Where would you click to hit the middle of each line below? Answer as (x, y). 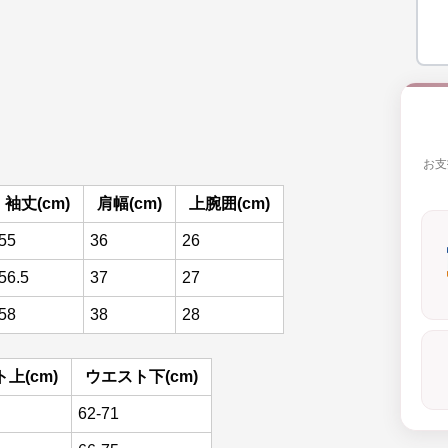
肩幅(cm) (129, 203)
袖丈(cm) (37, 203)
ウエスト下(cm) (141, 376)
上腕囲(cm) (229, 203)
